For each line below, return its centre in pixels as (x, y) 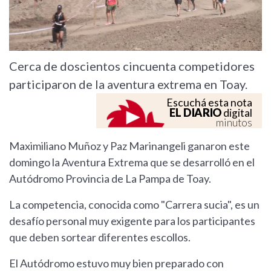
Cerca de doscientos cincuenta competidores (132, 66)
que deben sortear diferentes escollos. (101, 237)
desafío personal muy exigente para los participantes (132, 221)
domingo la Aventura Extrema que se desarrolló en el (132, 162)
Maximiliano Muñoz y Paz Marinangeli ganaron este (129, 146)
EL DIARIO (195, 113)
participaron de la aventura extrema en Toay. (128, 84)
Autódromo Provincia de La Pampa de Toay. (110, 179)
